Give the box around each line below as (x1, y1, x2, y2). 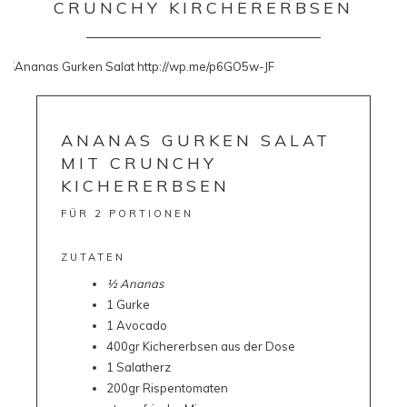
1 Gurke (105, 296, 150, 312)
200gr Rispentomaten (105, 380, 228, 395)
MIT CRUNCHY (60, 152, 217, 174)
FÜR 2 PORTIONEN (60, 206, 194, 220)
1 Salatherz (105, 359, 171, 374)
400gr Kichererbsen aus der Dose (105, 338, 295, 353)
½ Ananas (105, 275, 166, 291)
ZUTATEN (60, 250, 125, 263)
